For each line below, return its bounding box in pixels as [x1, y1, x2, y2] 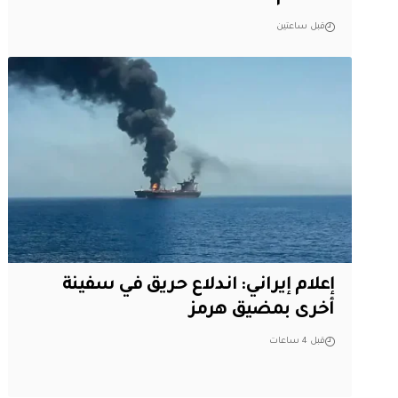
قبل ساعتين [275, 21, 325, 32]
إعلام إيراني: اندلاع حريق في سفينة [62, 276, 335, 297]
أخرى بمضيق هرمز [188, 301, 335, 322]
